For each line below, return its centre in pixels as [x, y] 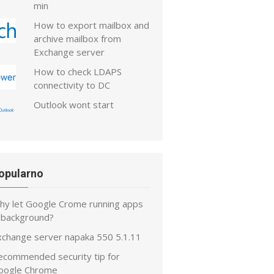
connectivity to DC [72, 85]
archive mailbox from [78, 39]
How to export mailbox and [92, 25]
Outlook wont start [74, 105]
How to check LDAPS [78, 72]
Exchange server [69, 52]
